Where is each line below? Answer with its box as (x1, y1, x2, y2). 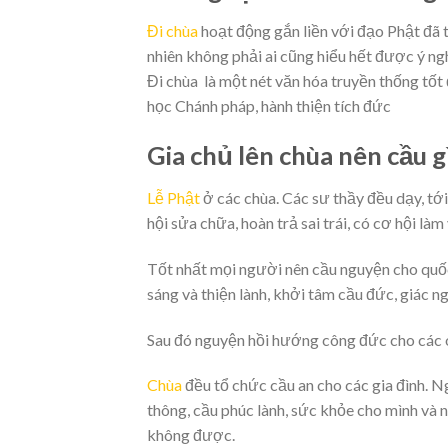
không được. (147, 425, 235, 445)
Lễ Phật (147, 187, 200, 207)
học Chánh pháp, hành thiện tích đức (147, 96, 394, 116)
